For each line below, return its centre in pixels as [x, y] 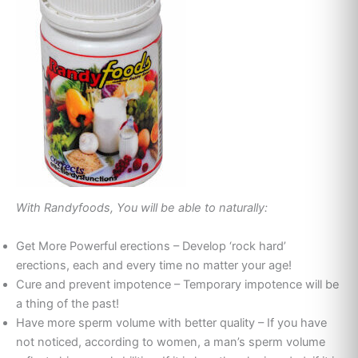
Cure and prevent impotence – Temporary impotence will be [177, 284]
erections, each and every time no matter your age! [154, 265]
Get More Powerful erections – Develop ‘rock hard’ [151, 246]
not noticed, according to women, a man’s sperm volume [171, 342]
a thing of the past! [68, 303]
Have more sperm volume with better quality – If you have [171, 322]
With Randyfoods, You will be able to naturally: [142, 208]
